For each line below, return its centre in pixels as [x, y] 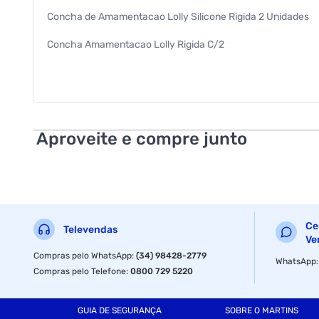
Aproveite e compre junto [142, 138]
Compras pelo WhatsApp [83, 255]
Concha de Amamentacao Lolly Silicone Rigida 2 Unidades [178, 16]
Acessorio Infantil [87, 72]
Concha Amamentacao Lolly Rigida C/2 [136, 44]
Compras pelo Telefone [80, 271]
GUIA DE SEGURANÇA [119, 311]
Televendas [91, 230]
